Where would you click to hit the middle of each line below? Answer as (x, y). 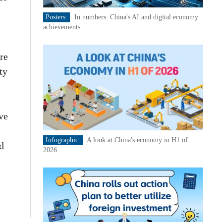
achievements (61, 27)
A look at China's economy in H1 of (137, 140)
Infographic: (63, 140)
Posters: (56, 17)
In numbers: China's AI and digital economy (136, 17)
